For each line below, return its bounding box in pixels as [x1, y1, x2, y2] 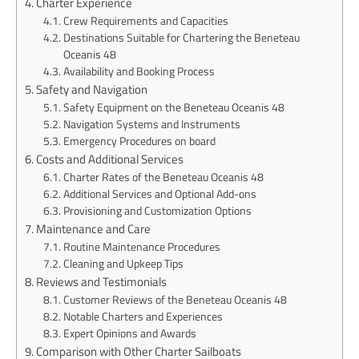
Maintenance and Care [36, 220, 151, 238]
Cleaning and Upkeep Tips [63, 256, 184, 272]
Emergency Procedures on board [63, 133, 216, 149]
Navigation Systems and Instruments [63, 116, 240, 132]
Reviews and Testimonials [36, 272, 167, 291]
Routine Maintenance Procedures [63, 239, 220, 255]
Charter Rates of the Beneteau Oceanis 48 [63, 169, 264, 185]
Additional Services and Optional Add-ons [63, 186, 256, 202]
